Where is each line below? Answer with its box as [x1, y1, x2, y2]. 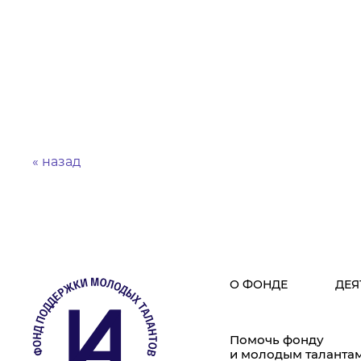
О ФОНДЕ [229, 277, 288, 293]
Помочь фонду [229, 332, 324, 348]
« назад [32, 154, 81, 170]
